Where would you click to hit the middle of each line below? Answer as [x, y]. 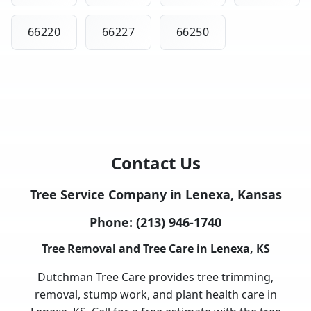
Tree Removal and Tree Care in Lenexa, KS [155, 248]
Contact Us [155, 162]
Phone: [113, 222]
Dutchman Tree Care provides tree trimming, [155, 277]
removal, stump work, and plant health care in [155, 294]
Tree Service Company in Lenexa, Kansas [155, 194]
